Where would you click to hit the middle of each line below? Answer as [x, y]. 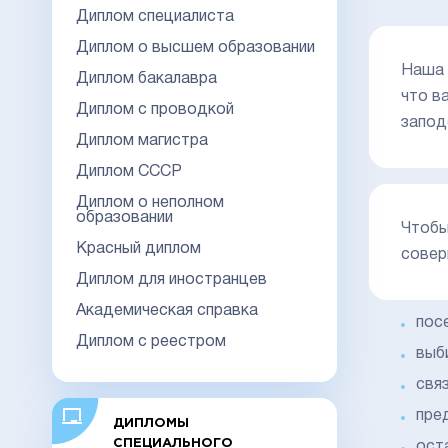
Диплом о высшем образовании [195, 47]
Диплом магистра [142, 140]
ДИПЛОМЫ [150, 423]
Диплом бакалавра [146, 78]
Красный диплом [138, 248]
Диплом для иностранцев [171, 279]
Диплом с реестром [151, 341]
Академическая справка [167, 310]
